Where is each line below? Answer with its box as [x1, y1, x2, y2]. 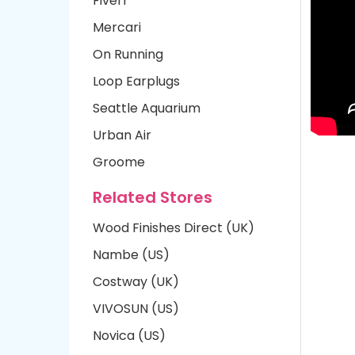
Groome [93, 153, 145, 171]
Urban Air [93, 126, 151, 144]
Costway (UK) [93, 273, 179, 291]
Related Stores [93, 186, 212, 208]
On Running [93, 45, 163, 63]
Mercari [93, 18, 141, 36]
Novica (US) [93, 326, 166, 345]
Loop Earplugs [93, 72, 180, 90]
